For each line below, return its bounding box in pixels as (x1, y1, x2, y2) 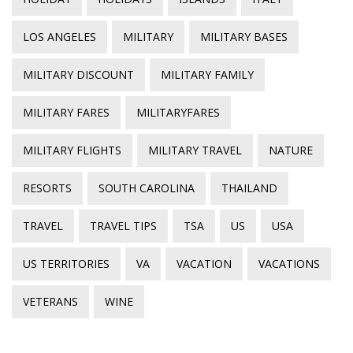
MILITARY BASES (200, 28, 288, 44)
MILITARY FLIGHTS (23, 142, 121, 158)
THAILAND (221, 180, 277, 195)
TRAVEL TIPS (90, 217, 157, 233)
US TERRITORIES (23, 255, 110, 271)
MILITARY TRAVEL (148, 142, 242, 158)
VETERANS (23, 293, 78, 309)
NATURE (269, 142, 313, 158)
